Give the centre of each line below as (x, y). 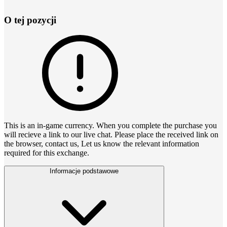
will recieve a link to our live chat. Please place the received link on (111, 135)
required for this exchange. (47, 153)
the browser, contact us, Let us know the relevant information (102, 144)
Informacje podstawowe (84, 171)
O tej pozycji (30, 20)
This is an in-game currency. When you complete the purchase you (110, 126)
